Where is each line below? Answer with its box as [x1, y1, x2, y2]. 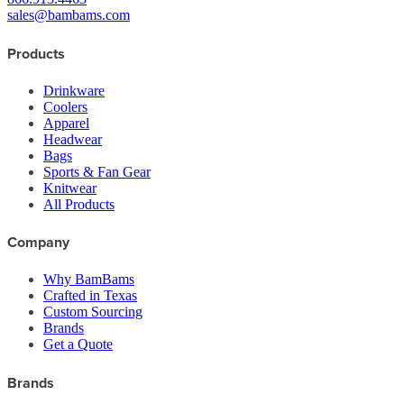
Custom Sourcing [43, 304, 142, 320]
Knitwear [43, 179, 96, 196]
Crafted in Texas [43, 288, 137, 304]
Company [7, 232, 69, 253]
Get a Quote [43, 336, 113, 353]
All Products [43, 196, 115, 212]
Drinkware [43, 82, 105, 98]
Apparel [43, 115, 89, 131]
